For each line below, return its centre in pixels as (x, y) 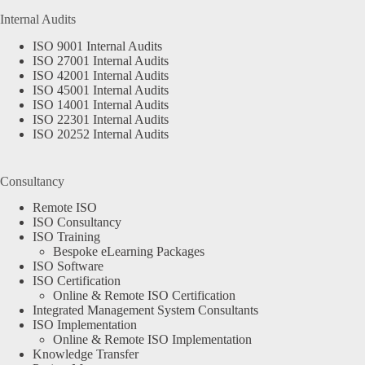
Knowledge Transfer (86, 354)
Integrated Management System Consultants (145, 310)
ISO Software (68, 266)
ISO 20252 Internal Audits (101, 134)
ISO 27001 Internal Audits (101, 60)
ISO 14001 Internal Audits (101, 104)
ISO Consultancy (77, 222)
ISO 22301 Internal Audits (101, 119)
